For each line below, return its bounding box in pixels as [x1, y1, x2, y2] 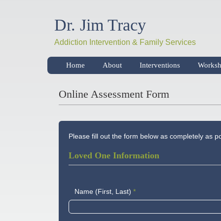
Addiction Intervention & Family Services [54, 38, 196, 46]
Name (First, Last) [74, 187, 132, 195]
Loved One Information [69, 150, 160, 160]
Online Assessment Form [59, 88, 170, 100]
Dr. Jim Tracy [54, 16, 146, 34]
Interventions [140, 61, 180, 69]
